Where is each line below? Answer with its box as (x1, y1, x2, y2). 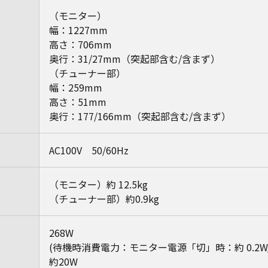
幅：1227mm (49, 23, 108, 37)
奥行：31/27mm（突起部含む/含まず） (49, 51, 220, 66)
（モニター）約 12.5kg (49, 177, 148, 191)
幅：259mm (49, 80, 102, 95)
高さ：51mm (49, 95, 106, 109)
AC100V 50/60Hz (49, 143, 129, 157)
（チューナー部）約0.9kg (49, 191, 159, 206)
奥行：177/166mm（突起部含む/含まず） (49, 109, 231, 123)
